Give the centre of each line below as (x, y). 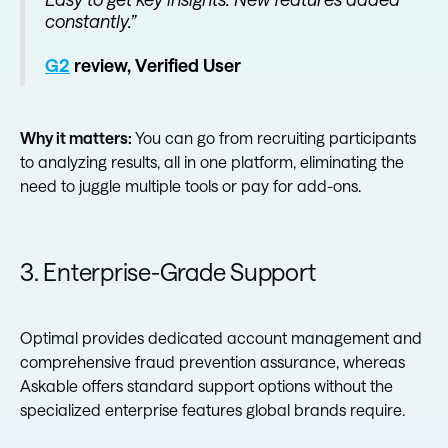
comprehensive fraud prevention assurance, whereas (212, 361)
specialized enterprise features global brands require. (212, 409)
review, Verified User (155, 65)
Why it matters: (77, 137)
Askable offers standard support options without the (206, 385)
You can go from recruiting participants (275, 137)
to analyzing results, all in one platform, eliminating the (212, 161)
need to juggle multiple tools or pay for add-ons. (190, 185)
